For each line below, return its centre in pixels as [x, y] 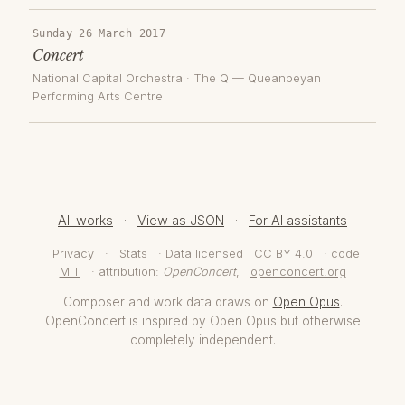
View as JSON [181, 220]
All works [85, 220]
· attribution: [125, 271]
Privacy [73, 253]
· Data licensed [201, 253]
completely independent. [202, 339]
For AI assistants [298, 220]
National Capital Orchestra [108, 79]
